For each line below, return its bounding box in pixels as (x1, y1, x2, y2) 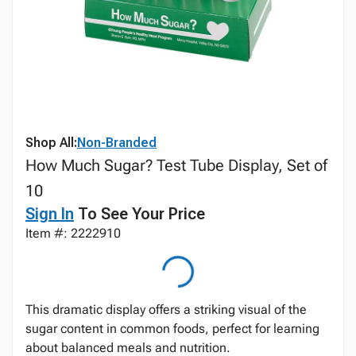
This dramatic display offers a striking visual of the (25, 302, 307, 317)
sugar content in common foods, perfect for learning (25, 321, 319, 336)
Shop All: (25, 135, 77, 150)
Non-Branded (77, 135, 157, 150)
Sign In (25, 204, 74, 223)
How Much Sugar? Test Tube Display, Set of (25, 156, 327, 175)
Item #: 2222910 (25, 226, 121, 241)
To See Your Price (74, 204, 205, 223)
